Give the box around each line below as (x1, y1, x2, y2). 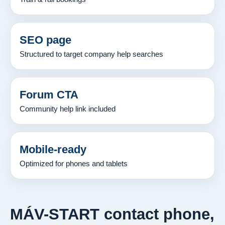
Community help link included (20, 104, 116, 113)
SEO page (20, 33, 71, 46)
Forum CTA (20, 88, 78, 101)
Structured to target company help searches (20, 50, 163, 58)
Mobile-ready (20, 143, 86, 156)
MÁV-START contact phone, (10, 205, 214, 223)
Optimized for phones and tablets (20, 159, 128, 168)
